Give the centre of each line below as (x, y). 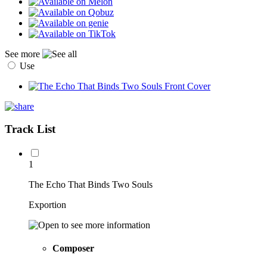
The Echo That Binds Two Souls (91, 185)
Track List (30, 129)
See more (24, 54)
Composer (73, 249)
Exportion (47, 205)
